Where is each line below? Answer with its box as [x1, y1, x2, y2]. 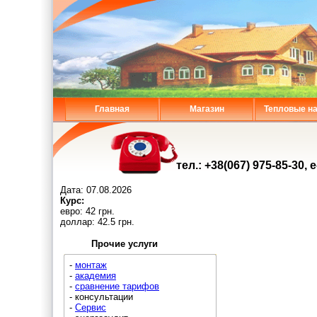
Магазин [189, 104, 224, 114]
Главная [94, 104, 129, 114]
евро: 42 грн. [60, 206, 115, 217]
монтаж [75, 260, 107, 270]
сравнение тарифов [75, 281, 159, 292]
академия [75, 270, 116, 281]
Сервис [75, 302, 106, 313]
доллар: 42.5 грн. [60, 217, 134, 227]
